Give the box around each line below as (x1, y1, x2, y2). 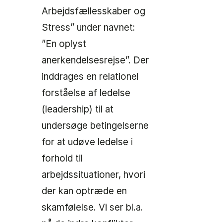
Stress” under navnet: (42, 22, 135, 34)
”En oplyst (42, 38, 86, 50)
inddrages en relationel (42, 71, 139, 83)
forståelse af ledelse (42, 87, 130, 99)
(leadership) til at (42, 104, 113, 115)
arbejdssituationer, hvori (42, 169, 145, 181)
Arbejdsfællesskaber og (42, 5, 145, 17)
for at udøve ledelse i (42, 136, 133, 148)
